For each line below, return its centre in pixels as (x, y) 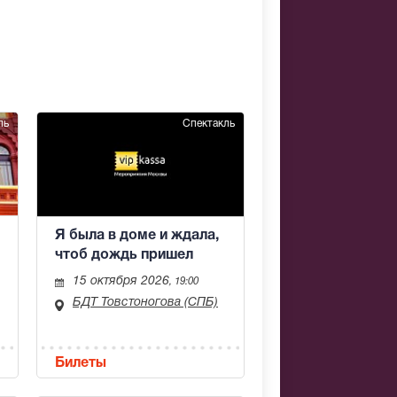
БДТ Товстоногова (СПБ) (145, 302)
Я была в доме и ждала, (137, 235)
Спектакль (209, 124)
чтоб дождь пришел (124, 255)
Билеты (81, 364)
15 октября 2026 (121, 281)
